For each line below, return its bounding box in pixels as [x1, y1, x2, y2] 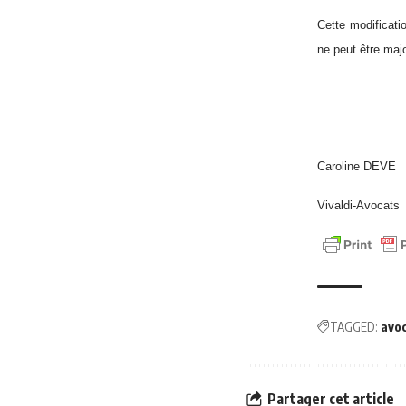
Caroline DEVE [317, 159, 396, 173]
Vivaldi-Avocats [317, 198, 400, 212]
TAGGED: [330, 319, 378, 334]
